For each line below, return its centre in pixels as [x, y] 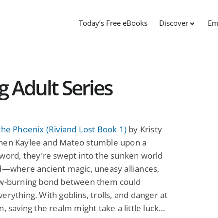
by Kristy [145, 129]
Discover [174, 23]
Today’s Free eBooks [113, 23]
